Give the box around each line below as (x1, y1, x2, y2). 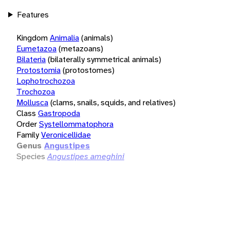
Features (16, 9, 49, 20)
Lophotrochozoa (16, 75, 75, 86)
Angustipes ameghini (47, 150, 124, 162)
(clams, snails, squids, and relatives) (50, 97, 176, 108)
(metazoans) (59, 43, 103, 54)
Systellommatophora (39, 118, 113, 129)
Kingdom (16, 32, 48, 43)
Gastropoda (38, 107, 80, 119)
